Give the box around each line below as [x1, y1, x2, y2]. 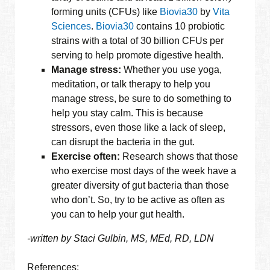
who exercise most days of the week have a [51, 166, 237, 177]
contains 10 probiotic [134, 21, 225, 32]
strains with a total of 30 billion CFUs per [51, 36, 224, 46]
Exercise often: [51, 151, 123, 162]
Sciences [51, 21, 92, 32]
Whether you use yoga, [121, 64, 222, 75]
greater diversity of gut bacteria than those [51, 180, 230, 191]
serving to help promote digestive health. [51, 50, 224, 61]
